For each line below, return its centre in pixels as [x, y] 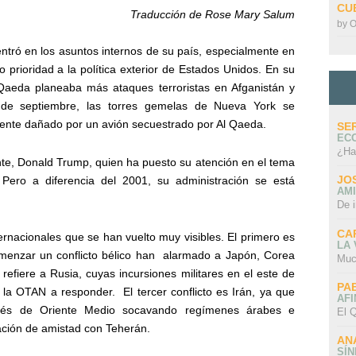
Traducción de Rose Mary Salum [213, 15]
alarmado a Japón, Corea [229, 255]
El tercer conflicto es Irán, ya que [209, 292]
